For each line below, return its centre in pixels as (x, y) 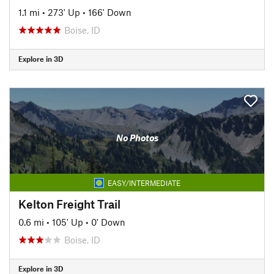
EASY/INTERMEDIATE (144, 183)
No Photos (137, 138)
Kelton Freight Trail (69, 204)
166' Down (110, 12)
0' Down (108, 222)
